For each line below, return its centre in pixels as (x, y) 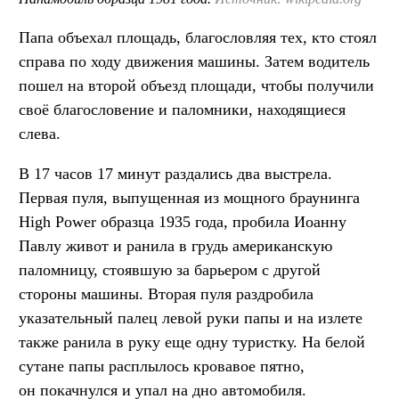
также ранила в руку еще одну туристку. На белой (192, 342)
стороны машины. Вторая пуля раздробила (166, 294)
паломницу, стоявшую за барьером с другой (170, 270)
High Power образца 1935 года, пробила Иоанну (183, 222)
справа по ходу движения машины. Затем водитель (194, 62)
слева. (40, 134)
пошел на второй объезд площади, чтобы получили (196, 86)
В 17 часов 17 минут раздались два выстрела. (175, 174)
